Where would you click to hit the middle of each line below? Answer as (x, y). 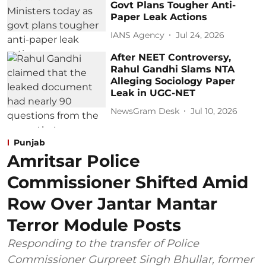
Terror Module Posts (94, 225)
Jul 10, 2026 (214, 111)
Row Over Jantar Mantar (112, 204)
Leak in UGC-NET (153, 93)
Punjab (29, 143)
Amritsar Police (74, 161)
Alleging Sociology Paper (173, 81)
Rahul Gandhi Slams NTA (173, 69)
